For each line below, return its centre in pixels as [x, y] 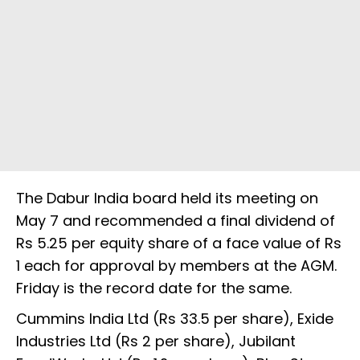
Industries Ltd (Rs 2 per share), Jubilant [156, 342]
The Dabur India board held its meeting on [167, 198]
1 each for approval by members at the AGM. [176, 266]
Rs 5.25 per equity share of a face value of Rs [179, 243]
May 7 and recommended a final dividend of [176, 221]
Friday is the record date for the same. [156, 288]
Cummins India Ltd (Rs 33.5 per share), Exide [175, 319]
